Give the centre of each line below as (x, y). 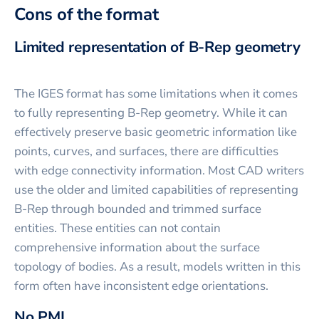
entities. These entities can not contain (117, 228)
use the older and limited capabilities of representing (156, 189)
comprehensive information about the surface (137, 247)
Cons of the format (87, 14)
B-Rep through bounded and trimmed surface (138, 209)
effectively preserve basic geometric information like (156, 132)
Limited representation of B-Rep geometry (157, 47)
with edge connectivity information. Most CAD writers (159, 170)
